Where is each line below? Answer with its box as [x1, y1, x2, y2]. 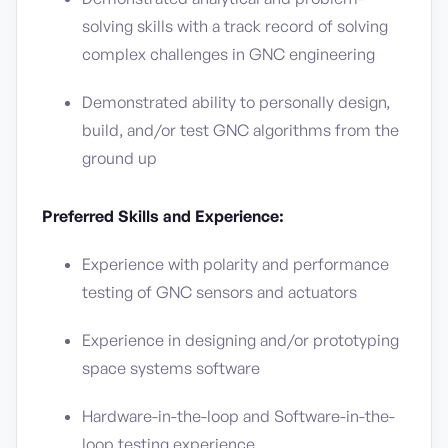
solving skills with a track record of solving [82, 16, 388, 36]
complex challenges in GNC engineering [82, 44, 375, 64]
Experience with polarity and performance [82, 254, 389, 274]
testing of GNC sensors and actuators [82, 282, 357, 302]
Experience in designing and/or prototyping [82, 330, 399, 350]
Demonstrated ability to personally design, [82, 92, 390, 112]
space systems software [82, 358, 260, 378]
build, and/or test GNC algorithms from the [82, 120, 399, 140]
